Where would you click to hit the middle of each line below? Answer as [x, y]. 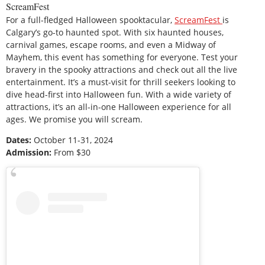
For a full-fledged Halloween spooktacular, [90, 20]
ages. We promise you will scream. [74, 119]
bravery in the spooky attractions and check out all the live [122, 69]
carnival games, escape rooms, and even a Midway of [111, 44]
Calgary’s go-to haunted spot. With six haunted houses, [115, 32]
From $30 [71, 153]
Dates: [19, 140]
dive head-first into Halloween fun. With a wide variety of [119, 94]
